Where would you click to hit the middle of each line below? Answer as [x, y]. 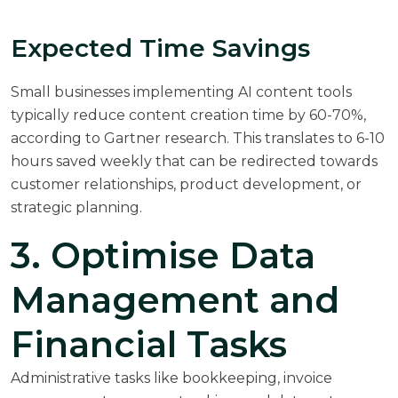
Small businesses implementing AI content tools [181, 92]
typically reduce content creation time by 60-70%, [188, 115]
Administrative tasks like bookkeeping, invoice [171, 378]
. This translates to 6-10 [306, 138]
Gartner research [165, 138]
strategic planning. [76, 207]
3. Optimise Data [163, 255]
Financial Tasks [149, 344]
